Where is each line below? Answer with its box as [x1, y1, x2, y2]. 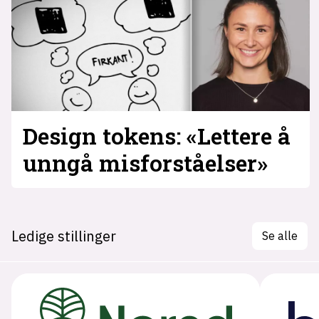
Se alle [262, 229, 298, 244]
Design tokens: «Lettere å [22, 121, 291, 152]
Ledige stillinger [11, 227, 116, 246]
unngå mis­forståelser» [22, 148, 268, 179]
